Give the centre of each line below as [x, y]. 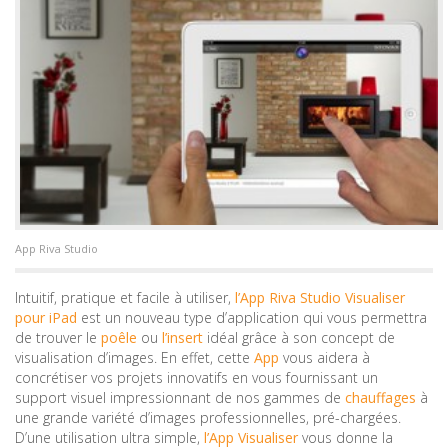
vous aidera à [324, 358]
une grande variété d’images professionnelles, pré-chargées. [208, 418]
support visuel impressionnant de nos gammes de [180, 398]
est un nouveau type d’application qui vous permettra [252, 318]
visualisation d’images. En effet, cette [134, 358]
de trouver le [58, 338]
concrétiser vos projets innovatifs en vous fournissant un [196, 378]
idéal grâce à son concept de [299, 338]
